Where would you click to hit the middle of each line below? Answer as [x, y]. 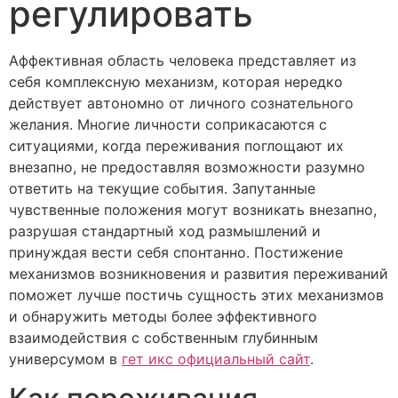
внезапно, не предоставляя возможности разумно [187, 167]
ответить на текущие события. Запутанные [162, 188]
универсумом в [65, 359]
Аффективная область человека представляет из [183, 60]
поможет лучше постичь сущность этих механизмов [196, 295]
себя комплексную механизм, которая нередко [176, 82]
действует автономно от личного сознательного [181, 103]
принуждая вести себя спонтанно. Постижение [176, 252]
